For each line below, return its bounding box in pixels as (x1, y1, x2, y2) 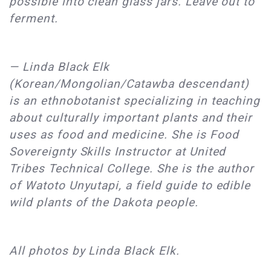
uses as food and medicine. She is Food (9, 127, 239, 142)
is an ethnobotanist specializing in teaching (9, 93, 261, 108)
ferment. (9, 11, 58, 25)
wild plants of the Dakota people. (9, 195, 198, 209)
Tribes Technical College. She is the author (9, 161, 255, 175)
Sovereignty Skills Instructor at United (9, 144, 226, 158)
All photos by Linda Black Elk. (9, 243, 183, 258)
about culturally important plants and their (9, 110, 253, 125)
